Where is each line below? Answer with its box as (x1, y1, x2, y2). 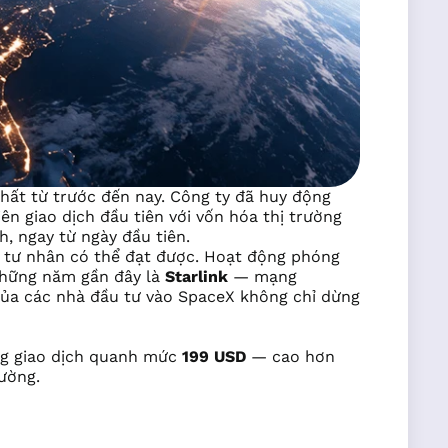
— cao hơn (246, 347, 335, 367)
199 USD (182, 347, 246, 367)
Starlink (165, 267, 228, 287)
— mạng (228, 267, 297, 287)
